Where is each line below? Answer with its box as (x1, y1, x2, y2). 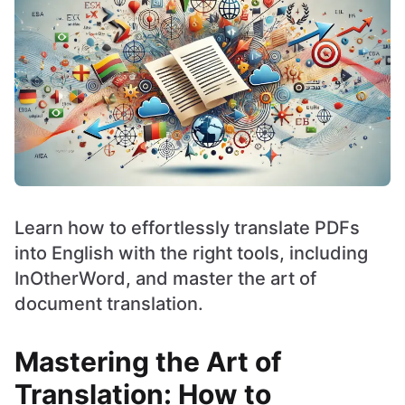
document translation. (14, 292, 203, 315)
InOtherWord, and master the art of (14, 267, 316, 289)
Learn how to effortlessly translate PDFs (14, 216, 360, 239)
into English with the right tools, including (14, 241, 368, 264)
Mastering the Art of (14, 344, 282, 378)
